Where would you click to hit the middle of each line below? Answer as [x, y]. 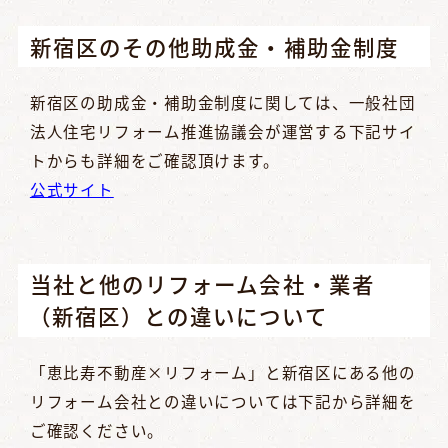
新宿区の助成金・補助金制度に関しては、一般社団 [222, 102]
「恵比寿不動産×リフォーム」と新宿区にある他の [222, 372]
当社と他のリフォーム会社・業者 [202, 284]
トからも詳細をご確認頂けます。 [154, 160]
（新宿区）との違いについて [178, 316]
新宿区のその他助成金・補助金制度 [214, 46]
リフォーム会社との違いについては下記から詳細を [222, 401]
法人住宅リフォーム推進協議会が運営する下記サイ [222, 131]
